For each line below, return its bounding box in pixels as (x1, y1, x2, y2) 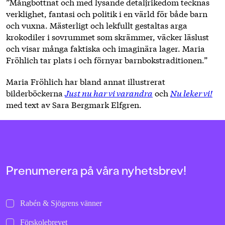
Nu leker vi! (170, 86, 212, 98)
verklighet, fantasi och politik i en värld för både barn (6, 7, 207, 19)
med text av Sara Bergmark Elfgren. (6, 98, 142, 110)
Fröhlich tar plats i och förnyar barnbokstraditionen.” (6, 53, 207, 65)
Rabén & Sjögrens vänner (20, 198, 102, 207)
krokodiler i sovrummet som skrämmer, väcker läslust (6, 30, 209, 42)
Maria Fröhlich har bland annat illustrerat (6, 75, 165, 87)
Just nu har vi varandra (65, 86, 153, 98)
